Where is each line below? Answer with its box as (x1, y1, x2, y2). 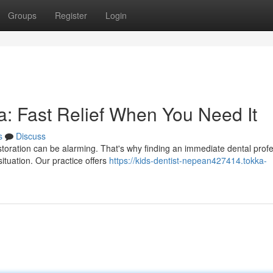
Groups (8, 9, 37, 21)
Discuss (16, 130, 46, 142)
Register (55, 9, 87, 21)
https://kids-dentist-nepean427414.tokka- (109, 154, 267, 166)
